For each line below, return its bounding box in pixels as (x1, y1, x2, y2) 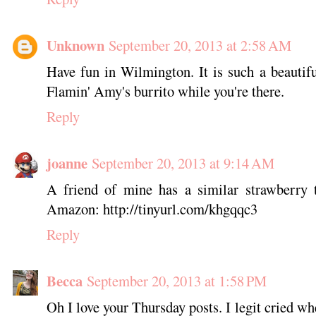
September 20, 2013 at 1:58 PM (86, 271, 267, 291)
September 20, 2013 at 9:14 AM (91, 153, 274, 174)
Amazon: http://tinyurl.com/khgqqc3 (46, 199, 257, 219)
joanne (46, 152, 87, 174)
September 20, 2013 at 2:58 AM (108, 35, 291, 56)
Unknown (46, 35, 104, 56)
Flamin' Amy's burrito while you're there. (46, 81, 284, 102)
